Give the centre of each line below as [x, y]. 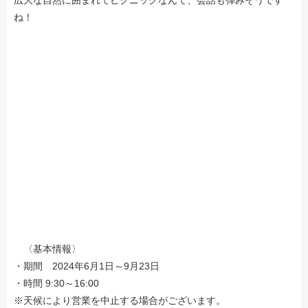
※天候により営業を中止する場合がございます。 [120, 300]
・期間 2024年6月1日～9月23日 [87, 266]
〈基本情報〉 [47, 249]
